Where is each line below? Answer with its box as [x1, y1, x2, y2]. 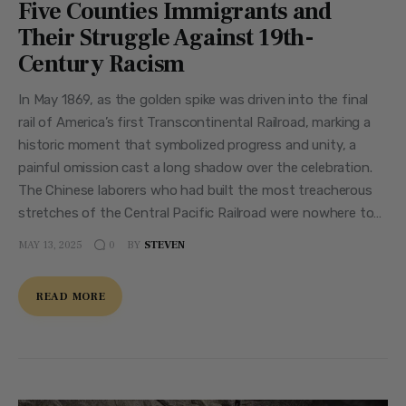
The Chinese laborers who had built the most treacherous [18, 182, 372, 199]
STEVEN [143, 237, 185, 252]
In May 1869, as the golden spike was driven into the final [18, 92, 369, 109]
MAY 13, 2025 [18, 237, 82, 252]
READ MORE [36, 290, 106, 304]
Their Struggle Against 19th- [18, 23, 314, 54]
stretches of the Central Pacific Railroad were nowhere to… [18, 205, 382, 222]
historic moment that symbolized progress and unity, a [18, 137, 357, 154]
